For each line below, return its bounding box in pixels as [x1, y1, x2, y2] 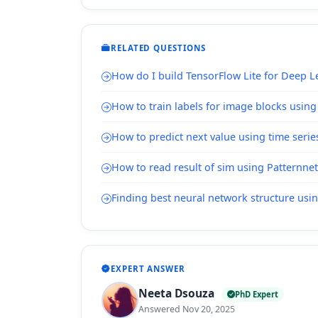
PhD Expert [235, 288, 278, 300]
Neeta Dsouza [138, 285, 217, 301]
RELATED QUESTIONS [110, 43, 206, 53]
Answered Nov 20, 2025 [138, 302, 235, 315]
